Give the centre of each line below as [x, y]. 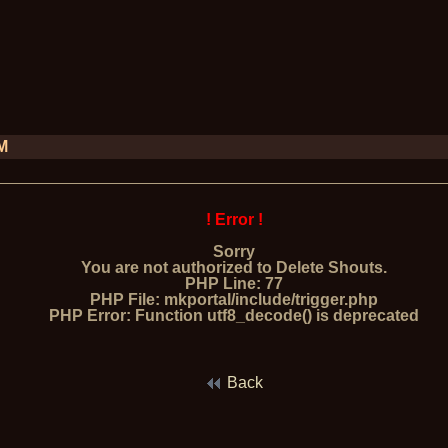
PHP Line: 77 [234, 283]
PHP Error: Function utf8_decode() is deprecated [234, 315]
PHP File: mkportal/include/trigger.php [234, 299]
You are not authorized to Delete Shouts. [234, 267]
